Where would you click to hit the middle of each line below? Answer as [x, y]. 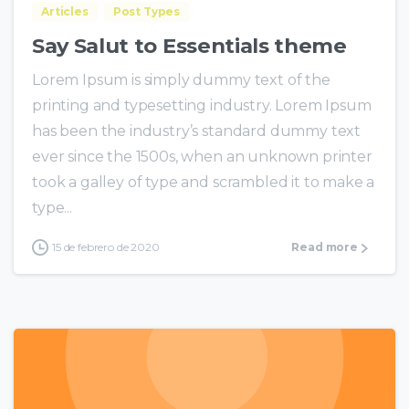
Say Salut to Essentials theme [189, 46]
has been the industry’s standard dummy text [197, 131]
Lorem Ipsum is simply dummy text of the [181, 80]
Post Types [147, 12]
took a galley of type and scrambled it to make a [204, 183]
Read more [325, 247]
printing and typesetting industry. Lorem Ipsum [202, 106]
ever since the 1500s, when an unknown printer [202, 157]
